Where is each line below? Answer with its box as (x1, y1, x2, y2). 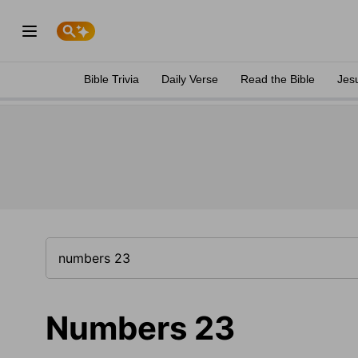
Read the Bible (241, 73, 315, 86)
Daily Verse (161, 73, 218, 86)
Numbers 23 (46, 308, 235, 348)
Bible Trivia (84, 73, 139, 86)
